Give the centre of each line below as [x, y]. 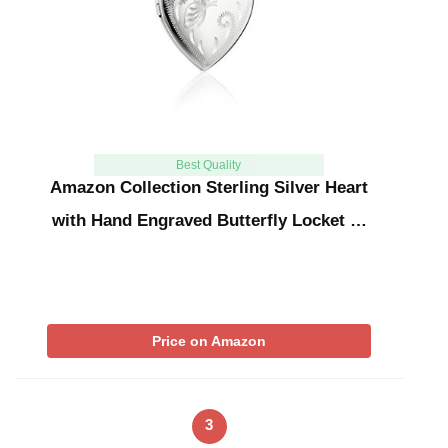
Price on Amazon [209, 340]
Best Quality [209, 164]
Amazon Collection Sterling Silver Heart [209, 187]
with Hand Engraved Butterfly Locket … [209, 220]
